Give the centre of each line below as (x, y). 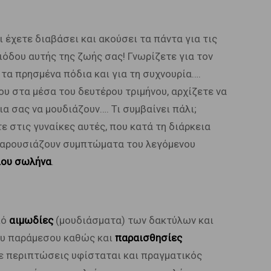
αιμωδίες (31, 220)
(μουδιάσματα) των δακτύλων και (133, 220)
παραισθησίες (148, 238)
